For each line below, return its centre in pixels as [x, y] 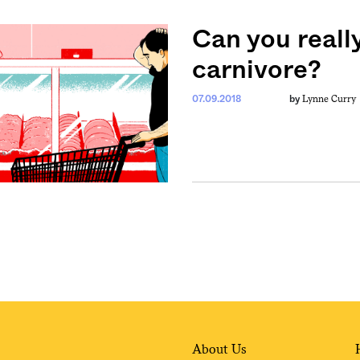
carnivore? [256, 70]
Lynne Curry [329, 98]
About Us [219, 350]
